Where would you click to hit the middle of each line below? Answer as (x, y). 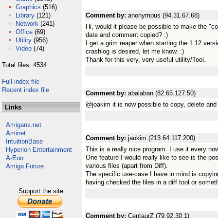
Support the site (41, 191)
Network (27, 24)
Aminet (16, 133)
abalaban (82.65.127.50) (162, 93)
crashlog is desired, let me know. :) (135, 51)
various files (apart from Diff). (127, 166)
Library (25, 15)
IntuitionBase (24, 141)
